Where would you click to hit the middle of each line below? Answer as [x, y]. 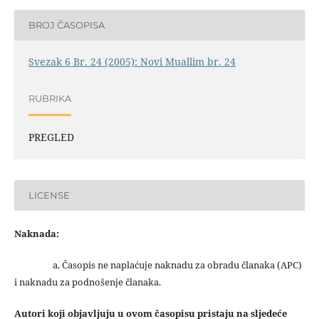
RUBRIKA [49, 99]
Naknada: [36, 233]
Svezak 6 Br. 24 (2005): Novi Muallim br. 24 [132, 61]
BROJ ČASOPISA [66, 25]
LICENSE [49, 195]
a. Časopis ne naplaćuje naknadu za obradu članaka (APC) [158, 265]
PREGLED [51, 137]
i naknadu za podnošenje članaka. [87, 282]
